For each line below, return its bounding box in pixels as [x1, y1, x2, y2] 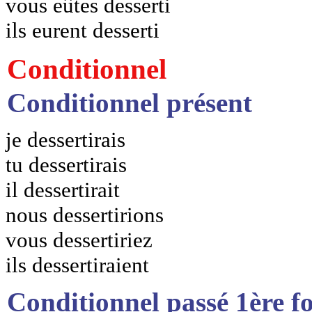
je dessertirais [6, 127, 125, 152]
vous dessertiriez [6, 227, 153, 252]
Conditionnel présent [7, 87, 252, 118]
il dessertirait [6, 177, 120, 202]
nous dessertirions [6, 202, 164, 227]
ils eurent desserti [6, 17, 159, 42]
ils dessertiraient [6, 252, 149, 277]
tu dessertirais [6, 152, 127, 177]
